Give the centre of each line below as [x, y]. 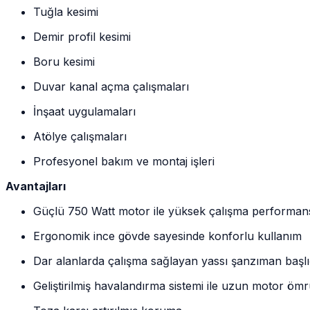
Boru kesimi [64, 61]
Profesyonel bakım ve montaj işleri [124, 161]
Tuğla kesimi [66, 11]
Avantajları [36, 186]
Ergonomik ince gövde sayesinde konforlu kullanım [167, 236]
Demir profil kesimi [82, 36]
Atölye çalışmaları [80, 136]
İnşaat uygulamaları [84, 111]
